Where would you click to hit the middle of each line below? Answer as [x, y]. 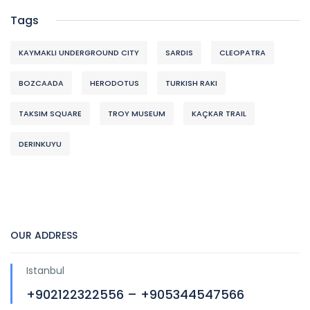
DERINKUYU [40, 144]
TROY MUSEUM [137, 114]
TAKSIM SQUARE [50, 114]
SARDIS [179, 53]
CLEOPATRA [243, 53]
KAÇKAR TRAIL [219, 114]
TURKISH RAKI [191, 83]
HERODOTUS [115, 83]
